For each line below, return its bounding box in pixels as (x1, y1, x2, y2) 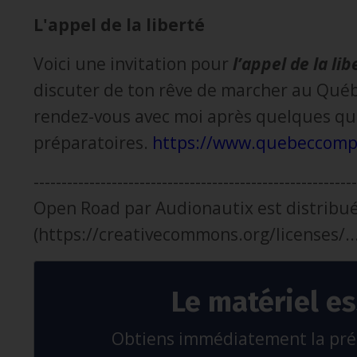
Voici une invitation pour (33, 52, 233, 75)
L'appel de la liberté (33, 13, 205, 36)
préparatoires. (33, 131, 148, 154)
